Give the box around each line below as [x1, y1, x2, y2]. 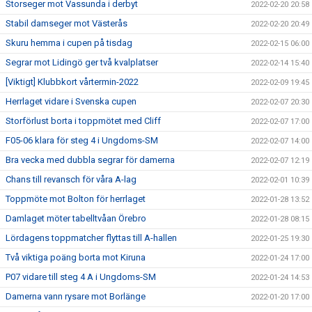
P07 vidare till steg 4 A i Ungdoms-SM [6, 272, 156, 282]
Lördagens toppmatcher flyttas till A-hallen [6, 233, 177, 243]
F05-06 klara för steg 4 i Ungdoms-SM [6, 135, 158, 146]
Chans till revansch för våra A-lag [6, 174, 136, 185]
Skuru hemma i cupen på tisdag [6, 38, 132, 48]
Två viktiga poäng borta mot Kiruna [6, 252, 146, 263]
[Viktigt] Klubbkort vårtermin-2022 [6, 77, 139, 87]
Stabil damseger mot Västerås [6, 18, 127, 29]
